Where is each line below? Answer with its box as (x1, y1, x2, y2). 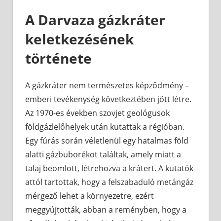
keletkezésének (25, 30, 134, 49)
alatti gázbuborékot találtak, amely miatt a (25, 149, 181, 160)
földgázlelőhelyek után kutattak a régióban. (25, 121, 184, 133)
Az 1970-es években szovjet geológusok (25, 108, 170, 119)
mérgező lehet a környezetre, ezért (25, 190, 154, 202)
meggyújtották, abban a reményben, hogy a (25, 204, 186, 216)
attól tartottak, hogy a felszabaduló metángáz (25, 177, 193, 188)
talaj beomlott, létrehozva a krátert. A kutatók (25, 163, 193, 174)
